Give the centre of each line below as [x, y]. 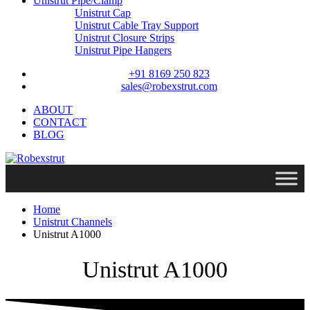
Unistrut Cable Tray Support [137, 25]
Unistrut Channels [73, 222]
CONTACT [60, 122]
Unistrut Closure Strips [125, 38]
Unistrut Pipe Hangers [123, 50]
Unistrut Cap [103, 13]
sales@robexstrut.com [169, 86]
